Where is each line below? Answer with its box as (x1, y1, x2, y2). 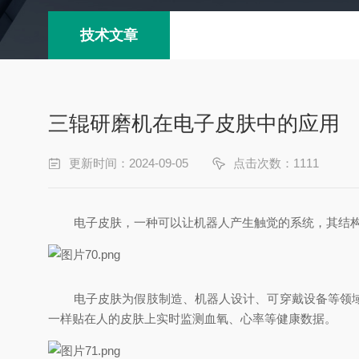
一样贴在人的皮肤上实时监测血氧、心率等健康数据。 (48, 311, 337, 325)
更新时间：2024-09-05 (69, 155, 188, 170)
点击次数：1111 (233, 155, 319, 170)
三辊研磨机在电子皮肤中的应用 (48, 111, 340, 135)
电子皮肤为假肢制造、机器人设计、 (74, 291, 268, 305)
